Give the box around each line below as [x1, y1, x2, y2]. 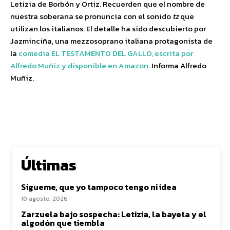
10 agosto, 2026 [21, 194, 68, 203]
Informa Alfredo [151, 60, 206, 71]
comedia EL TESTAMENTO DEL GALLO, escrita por [18, 47, 193, 59]
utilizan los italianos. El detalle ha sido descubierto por [10, 23, 206, 34]
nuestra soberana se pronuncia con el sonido [10, 10, 172, 22]
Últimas [21, 154, 76, 177]
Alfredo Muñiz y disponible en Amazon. [10, 60, 151, 71]
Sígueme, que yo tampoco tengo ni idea [21, 181, 177, 193]
